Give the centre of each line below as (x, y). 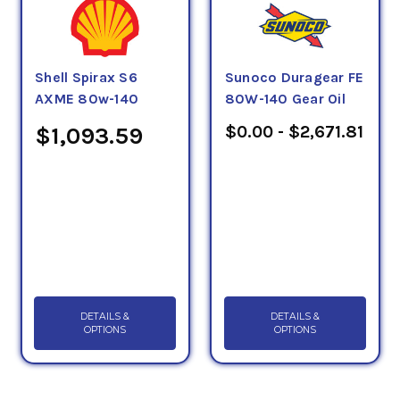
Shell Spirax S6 (86, 77)
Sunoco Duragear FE (294, 77)
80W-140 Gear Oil (285, 99)
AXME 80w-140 (87, 99)
